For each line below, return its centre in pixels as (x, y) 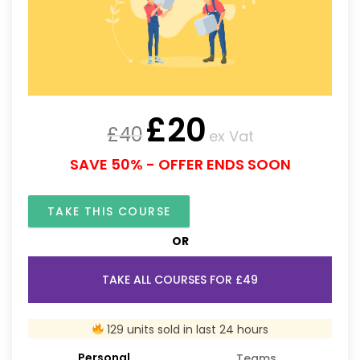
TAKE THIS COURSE (109, 211)
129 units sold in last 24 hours (186, 329)
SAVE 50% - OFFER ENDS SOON (180, 164)
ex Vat (231, 136)
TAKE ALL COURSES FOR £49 (180, 279)
